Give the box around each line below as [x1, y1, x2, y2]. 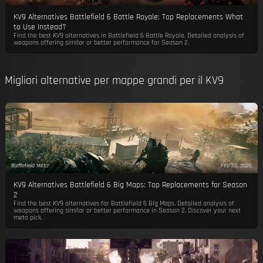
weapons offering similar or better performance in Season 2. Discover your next [13, 206, 241, 215]
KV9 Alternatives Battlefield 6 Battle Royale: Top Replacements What [13, 12, 243, 22]
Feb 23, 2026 [221, 161, 252, 170]
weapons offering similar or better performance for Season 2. [13, 38, 189, 47]
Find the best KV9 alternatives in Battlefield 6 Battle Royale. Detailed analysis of [13, 31, 244, 40]
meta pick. [13, 213, 42, 222]
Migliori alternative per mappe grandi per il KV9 [5, 73, 224, 88]
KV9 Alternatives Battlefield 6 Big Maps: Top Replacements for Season [13, 180, 247, 190]
